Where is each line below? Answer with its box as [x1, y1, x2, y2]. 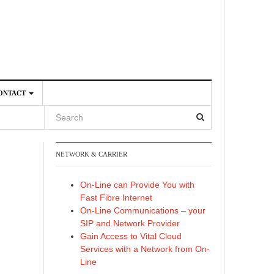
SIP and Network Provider [80, 218, 180, 228]
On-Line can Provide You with [80, 180, 194, 190]
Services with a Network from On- [80, 244, 210, 254]
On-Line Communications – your [80, 206, 206, 215]
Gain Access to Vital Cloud [80, 231, 182, 241]
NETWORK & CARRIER [56, 150, 127, 158]
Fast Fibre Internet [80, 193, 152, 202]
